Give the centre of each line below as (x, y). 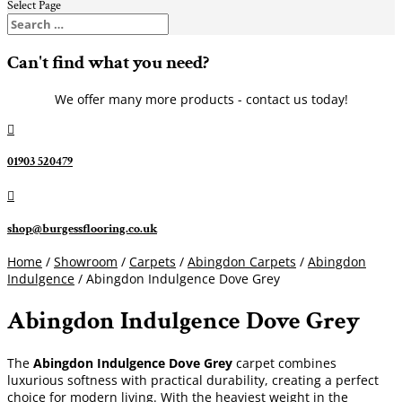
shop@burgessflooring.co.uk (82, 228)
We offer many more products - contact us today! (201, 99)
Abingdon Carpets (242, 262)
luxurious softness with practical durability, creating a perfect (193, 380)
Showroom (86, 262)
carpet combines (286, 363)
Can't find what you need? (108, 63)
